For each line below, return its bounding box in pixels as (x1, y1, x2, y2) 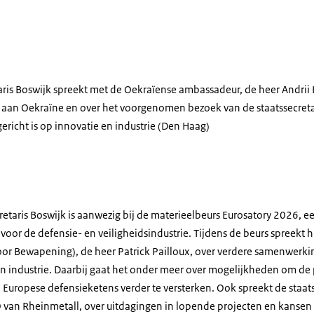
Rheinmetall (22, 299, 79, 313)
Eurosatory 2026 (222, 208, 299, 221)
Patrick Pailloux (118, 245, 190, 258)
